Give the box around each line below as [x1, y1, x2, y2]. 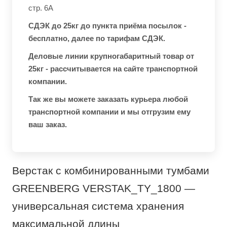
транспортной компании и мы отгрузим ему [28, 107, 191, 117]
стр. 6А [28, 4, 53, 13]
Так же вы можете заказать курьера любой [28, 95, 188, 104]
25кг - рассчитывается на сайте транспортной [28, 64, 198, 73]
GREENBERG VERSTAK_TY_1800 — [12, 182, 195, 195]
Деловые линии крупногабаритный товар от [28, 52, 194, 61]
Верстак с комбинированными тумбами [12, 165, 209, 177]
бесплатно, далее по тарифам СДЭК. [28, 34, 165, 43]
